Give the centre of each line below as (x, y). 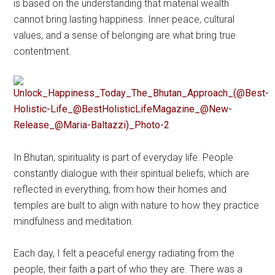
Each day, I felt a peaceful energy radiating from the (124, 253)
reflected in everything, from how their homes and (120, 189)
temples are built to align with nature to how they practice (137, 205)
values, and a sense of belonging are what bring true (125, 35)
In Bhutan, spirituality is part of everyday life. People (124, 157)
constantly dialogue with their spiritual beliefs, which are (132, 173)
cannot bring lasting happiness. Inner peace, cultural (124, 19)
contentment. (43, 51)
